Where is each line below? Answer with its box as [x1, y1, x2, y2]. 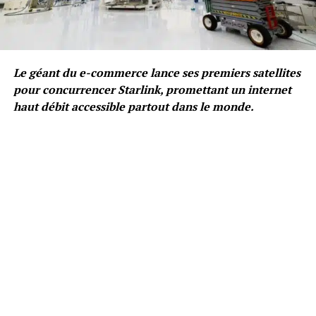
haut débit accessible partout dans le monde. [13, 98, 254, 114]
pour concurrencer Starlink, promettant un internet [13, 81, 291, 97]
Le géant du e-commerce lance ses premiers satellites [13, 64, 300, 80]
